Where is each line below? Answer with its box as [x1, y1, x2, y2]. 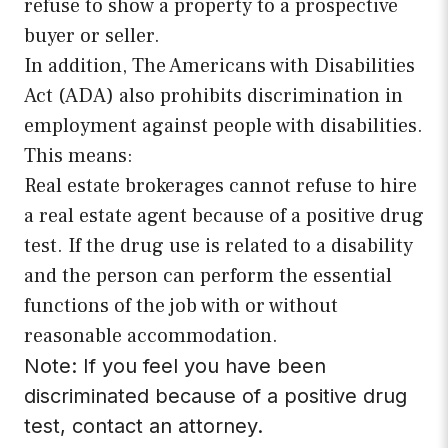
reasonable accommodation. [24, 323, 278, 350]
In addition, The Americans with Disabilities [24, 53, 415, 80]
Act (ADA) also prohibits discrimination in [24, 83, 403, 110]
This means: [24, 143, 133, 170]
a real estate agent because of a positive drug [24, 203, 424, 230]
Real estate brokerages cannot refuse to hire [24, 173, 417, 200]
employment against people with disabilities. [24, 113, 423, 140]
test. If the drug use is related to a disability [24, 233, 413, 260]
